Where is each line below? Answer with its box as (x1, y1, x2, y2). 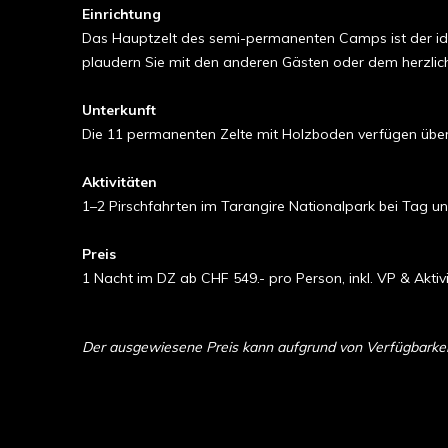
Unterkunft (82, 101, 156, 119)
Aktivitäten (82, 173, 157, 191)
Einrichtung (82, 5, 161, 23)
